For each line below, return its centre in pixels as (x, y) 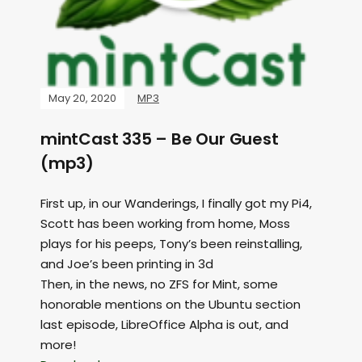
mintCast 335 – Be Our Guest (160, 139)
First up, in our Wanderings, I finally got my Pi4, (176, 204)
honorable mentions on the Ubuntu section (170, 305)
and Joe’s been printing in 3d (127, 264)
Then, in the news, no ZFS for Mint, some (159, 284)
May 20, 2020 (82, 99)
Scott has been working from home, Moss (165, 224)
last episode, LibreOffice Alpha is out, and (164, 325)
